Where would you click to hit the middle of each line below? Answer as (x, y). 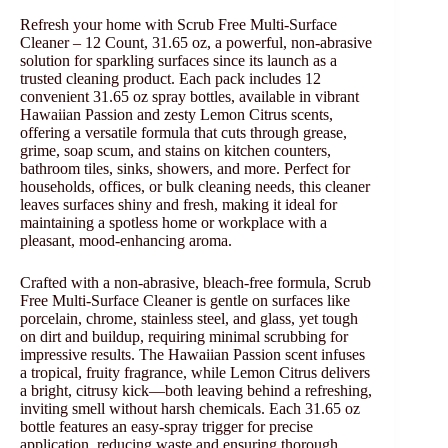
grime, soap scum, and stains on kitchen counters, (175, 151)
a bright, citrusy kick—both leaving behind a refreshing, (196, 391)
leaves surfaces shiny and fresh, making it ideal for (178, 205)
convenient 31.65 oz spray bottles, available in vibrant (189, 97)
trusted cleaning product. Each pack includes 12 (170, 79)
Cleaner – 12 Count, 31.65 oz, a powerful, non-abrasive (196, 43)
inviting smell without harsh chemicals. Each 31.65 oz (190, 409)
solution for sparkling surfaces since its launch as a (178, 61)
